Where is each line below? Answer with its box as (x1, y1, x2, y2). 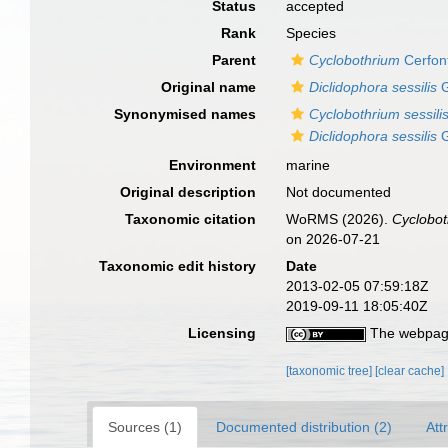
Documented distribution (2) (216, 419, 392, 435)
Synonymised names (114, 106, 257, 122)
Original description (120, 184, 257, 200)
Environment (169, 157, 257, 173)
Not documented (286, 184, 392, 200)
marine (286, 157, 331, 173)
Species (286, 25, 337, 41)
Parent (212, 52, 257, 68)
